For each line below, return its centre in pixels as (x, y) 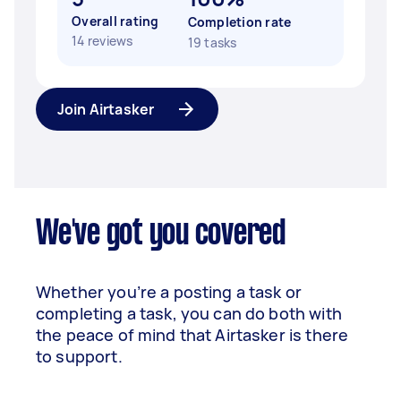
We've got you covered (161, 235)
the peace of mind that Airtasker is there (192, 335)
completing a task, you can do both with (189, 313)
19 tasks (212, 43)
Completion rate (239, 22)
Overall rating (115, 21)
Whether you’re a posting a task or (169, 292)
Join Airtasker (106, 109)
